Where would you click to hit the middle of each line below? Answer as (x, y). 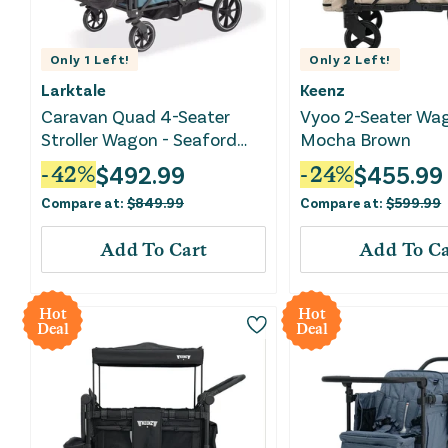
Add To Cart (153, 250)
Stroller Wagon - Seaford (101, 139)
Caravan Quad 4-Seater (136, 116)
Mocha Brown (356, 139)
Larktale (73, 90)
